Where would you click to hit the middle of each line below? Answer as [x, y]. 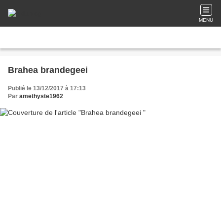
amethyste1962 [41, 96]
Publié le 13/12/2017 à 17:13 [47, 88]
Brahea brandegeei [48, 70]
